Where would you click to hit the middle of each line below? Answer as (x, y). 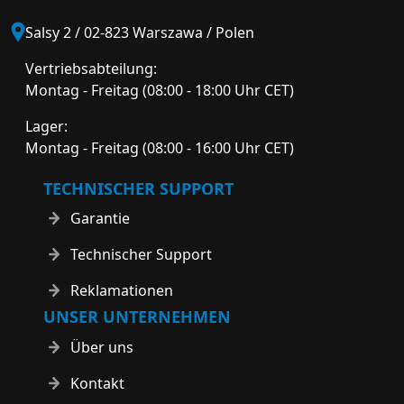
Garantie (100, 218)
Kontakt (97, 383)
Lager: (46, 126)
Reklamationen (122, 290)
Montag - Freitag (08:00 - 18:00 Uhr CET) (160, 90)
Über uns (102, 347)
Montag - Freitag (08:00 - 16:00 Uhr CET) (160, 147)
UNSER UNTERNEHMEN (137, 317)
